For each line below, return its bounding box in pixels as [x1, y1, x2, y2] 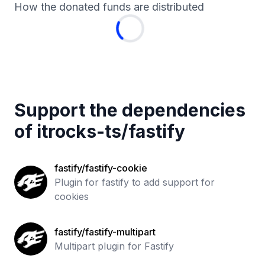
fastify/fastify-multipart [54, 226, 156, 238]
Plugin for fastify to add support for [54, 176, 215, 188]
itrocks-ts [37, 121, 121, 142]
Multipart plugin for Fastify [54, 240, 174, 252]
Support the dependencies [14, 99, 245, 121]
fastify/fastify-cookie [54, 162, 147, 174]
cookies [54, 190, 89, 202]
